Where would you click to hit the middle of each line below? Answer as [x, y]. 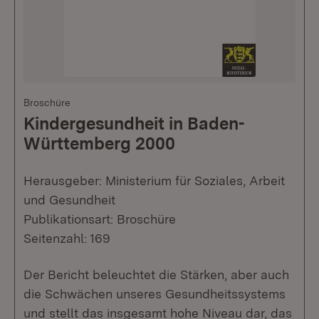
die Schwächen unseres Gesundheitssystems [155, 294]
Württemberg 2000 [99, 143]
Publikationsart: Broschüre [100, 219]
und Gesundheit [69, 200]
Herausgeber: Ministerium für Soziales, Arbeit [154, 181]
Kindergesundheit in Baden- [134, 124]
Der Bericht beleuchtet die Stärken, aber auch [156, 274]
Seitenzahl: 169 [67, 238]
